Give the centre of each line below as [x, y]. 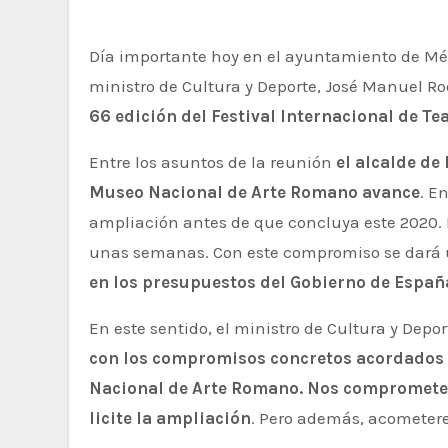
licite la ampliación [170, 418]
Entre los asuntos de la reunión [212, 162]
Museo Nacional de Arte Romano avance [254, 192]
